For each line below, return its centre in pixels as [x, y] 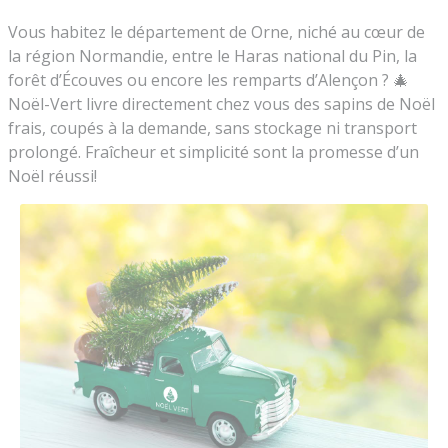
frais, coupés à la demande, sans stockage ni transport [212, 128]
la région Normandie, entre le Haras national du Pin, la [212, 56]
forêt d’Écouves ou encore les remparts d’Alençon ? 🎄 [208, 80]
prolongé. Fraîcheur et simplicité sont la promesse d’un [213, 152]
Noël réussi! [52, 176]
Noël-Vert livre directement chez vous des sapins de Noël [221, 104]
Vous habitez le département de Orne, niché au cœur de [216, 32]
